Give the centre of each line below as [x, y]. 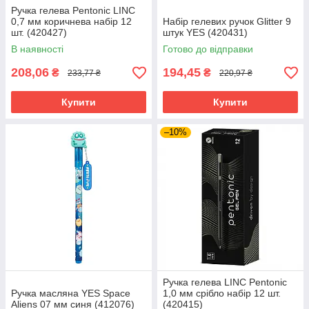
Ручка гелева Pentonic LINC [73, 11]
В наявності [37, 49]
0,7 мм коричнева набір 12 [71, 22]
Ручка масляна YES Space [71, 293]
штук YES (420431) [205, 33]
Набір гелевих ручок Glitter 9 [227, 22]
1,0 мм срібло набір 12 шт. [222, 293]
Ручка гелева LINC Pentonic [225, 282]
